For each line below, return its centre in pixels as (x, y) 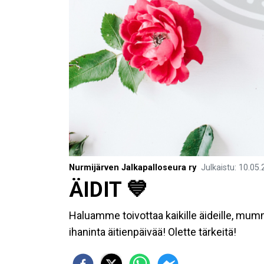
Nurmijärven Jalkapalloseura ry (133, 167)
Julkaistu (218, 167)
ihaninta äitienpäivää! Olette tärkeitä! (153, 232)
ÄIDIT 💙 (108, 189)
